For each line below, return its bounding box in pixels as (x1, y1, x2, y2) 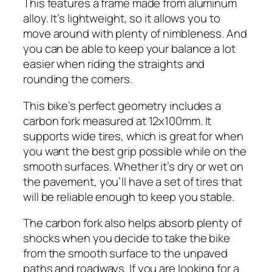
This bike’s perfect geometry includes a (23, 97, 222, 114)
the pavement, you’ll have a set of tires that (23, 173, 242, 189)
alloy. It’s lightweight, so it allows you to (23, 10, 220, 27)
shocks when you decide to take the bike (23, 230, 231, 246)
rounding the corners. (23, 71, 132, 87)
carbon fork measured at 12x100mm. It (23, 112, 212, 129)
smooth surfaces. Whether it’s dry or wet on (23, 158, 243, 174)
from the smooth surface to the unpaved (23, 245, 228, 262)
